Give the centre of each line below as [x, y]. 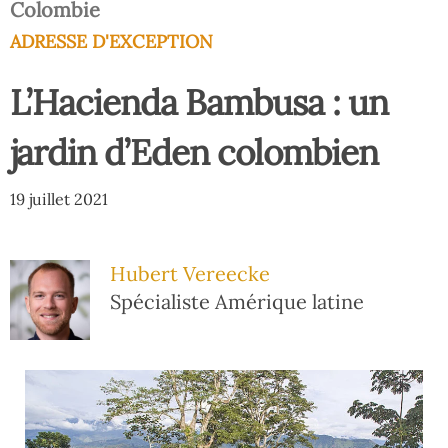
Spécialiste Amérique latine [237, 301]
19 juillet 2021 [59, 199]
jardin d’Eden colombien [194, 152]
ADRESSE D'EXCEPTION [111, 41]
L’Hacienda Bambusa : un [199, 102]
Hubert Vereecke [190, 273]
